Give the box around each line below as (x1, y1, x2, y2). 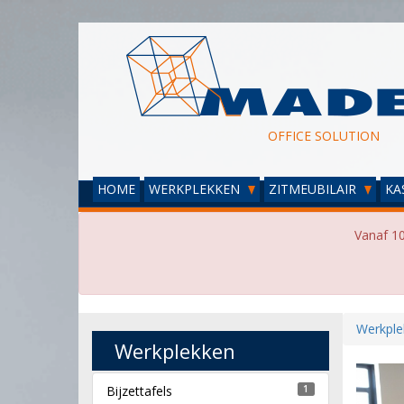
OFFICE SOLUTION (268, 126, 380, 144)
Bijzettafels (106, 381, 172, 399)
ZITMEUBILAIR (269, 180, 360, 197)
